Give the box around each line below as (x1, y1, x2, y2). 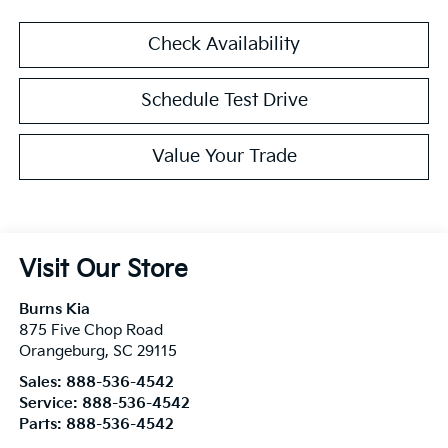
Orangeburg (18, 342, 105, 360)
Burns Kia (18, 300, 90, 318)
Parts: (18, 415, 66, 433)
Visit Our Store (18, 254, 188, 284)
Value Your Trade (151, 145, 297, 167)
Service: (18, 394, 82, 412)
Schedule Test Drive (140, 89, 308, 111)
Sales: (18, 373, 66, 391)
